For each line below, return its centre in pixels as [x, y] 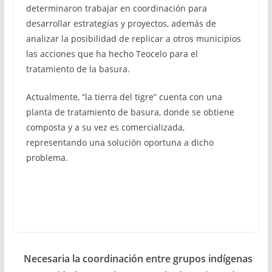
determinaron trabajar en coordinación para [116, 8]
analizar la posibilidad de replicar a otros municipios [133, 39]
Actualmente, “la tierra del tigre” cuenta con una [124, 97]
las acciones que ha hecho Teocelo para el [112, 54]
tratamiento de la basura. [78, 69]
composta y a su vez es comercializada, [105, 127]
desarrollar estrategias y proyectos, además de [121, 23]
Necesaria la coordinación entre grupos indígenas [138, 258]
